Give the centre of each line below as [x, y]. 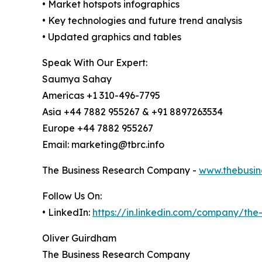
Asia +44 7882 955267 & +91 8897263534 [132, 111]
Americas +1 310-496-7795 [101, 95]
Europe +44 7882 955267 [98, 128]
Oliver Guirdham [79, 238]
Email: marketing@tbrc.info [103, 144]
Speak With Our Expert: [95, 62]
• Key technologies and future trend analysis [142, 20]
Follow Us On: [72, 196]
